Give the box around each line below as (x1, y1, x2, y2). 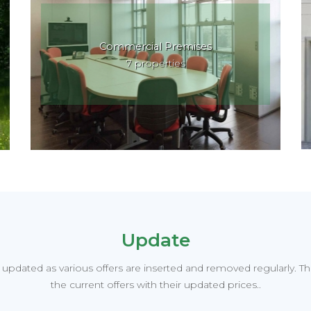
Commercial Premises (99, 40, 212, 53)
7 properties (126, 56, 185, 69)
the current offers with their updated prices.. (50, 278, 261, 291)
